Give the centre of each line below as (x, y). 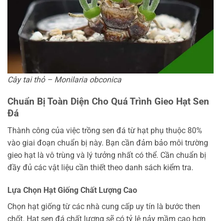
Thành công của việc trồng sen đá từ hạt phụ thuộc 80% (105, 131)
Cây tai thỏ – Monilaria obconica (64, 79)
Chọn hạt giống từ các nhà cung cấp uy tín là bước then (104, 206)
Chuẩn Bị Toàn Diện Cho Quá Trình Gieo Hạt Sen (108, 102)
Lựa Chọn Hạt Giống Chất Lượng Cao (72, 190)
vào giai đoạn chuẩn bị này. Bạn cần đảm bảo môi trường (108, 143)
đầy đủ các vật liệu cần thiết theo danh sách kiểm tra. (100, 168)
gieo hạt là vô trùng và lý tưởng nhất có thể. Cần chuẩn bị (107, 155)
